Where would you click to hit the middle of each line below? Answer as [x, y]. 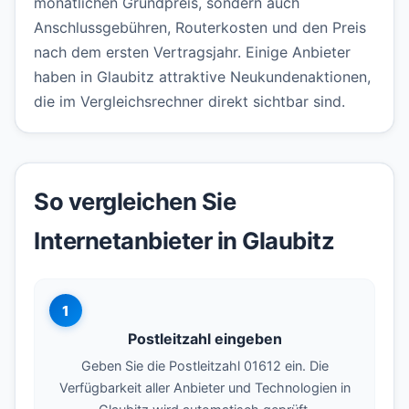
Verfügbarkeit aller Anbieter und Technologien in [204, 388]
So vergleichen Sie [135, 202]
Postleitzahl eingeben [204, 339]
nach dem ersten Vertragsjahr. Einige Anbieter [192, 52]
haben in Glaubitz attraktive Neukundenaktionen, [202, 77]
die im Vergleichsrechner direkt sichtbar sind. [189, 102]
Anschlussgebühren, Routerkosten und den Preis [200, 28]
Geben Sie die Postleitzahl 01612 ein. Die [204, 366]
